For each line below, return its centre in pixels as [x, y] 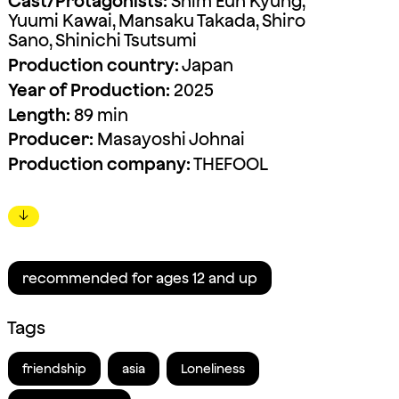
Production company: [99, 164]
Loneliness [213, 368]
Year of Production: [89, 90]
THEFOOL [229, 164]
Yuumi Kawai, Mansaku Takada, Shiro [156, 21]
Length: [39, 114]
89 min [99, 114]
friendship [54, 368]
